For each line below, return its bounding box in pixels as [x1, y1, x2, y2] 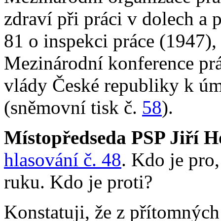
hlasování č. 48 [4, 148, 121, 170]
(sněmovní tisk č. [4, 96, 142, 118]
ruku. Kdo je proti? [4, 171, 152, 192]
